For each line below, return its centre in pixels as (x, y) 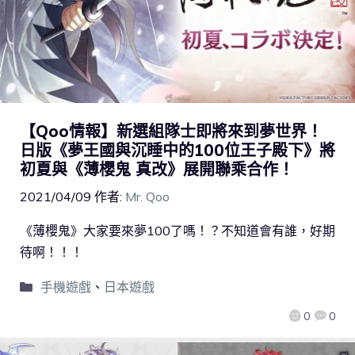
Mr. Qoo (147, 196)
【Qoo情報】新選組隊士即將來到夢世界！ (171, 131)
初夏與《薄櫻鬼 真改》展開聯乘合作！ (157, 169)
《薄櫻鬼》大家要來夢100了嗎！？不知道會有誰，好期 (177, 230)
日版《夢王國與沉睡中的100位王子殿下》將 (177, 150)
